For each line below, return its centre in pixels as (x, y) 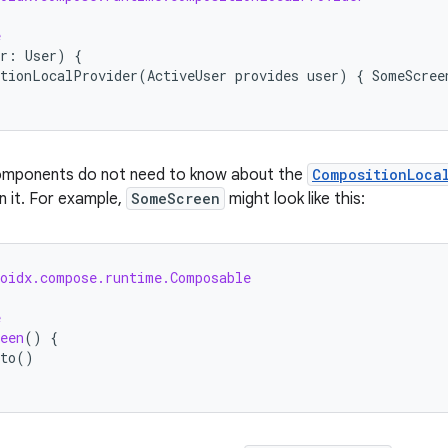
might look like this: (295, 199)
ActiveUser (187, 75)
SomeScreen (175, 198)
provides (267, 75)
